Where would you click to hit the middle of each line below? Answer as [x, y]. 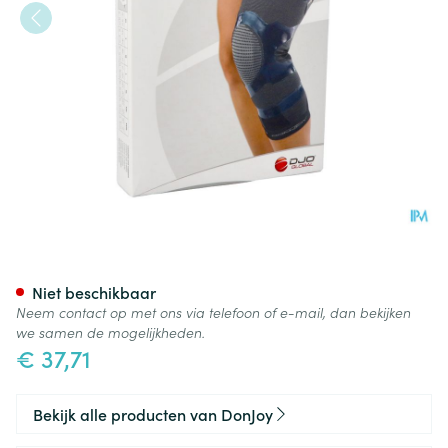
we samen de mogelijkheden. [110, 332]
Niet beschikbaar [94, 292]
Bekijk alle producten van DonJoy [153, 414]
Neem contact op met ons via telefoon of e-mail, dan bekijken [213, 312]
